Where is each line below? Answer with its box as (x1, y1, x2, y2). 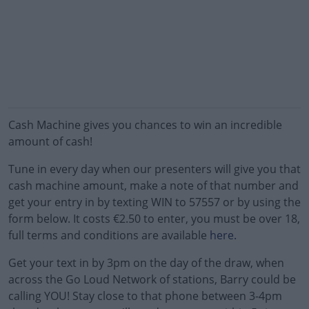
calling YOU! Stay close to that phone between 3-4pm (8, 288, 282, 303)
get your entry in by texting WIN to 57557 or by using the (8, 195, 301, 210)
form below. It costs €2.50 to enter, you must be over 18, (8, 211, 300, 226)
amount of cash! (8, 134, 92, 149)
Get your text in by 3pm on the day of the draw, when (8, 255, 284, 270)
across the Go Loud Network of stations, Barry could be (8, 272, 296, 287)
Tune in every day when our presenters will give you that (8, 161, 301, 177)
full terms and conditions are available (8, 228, 210, 243)
